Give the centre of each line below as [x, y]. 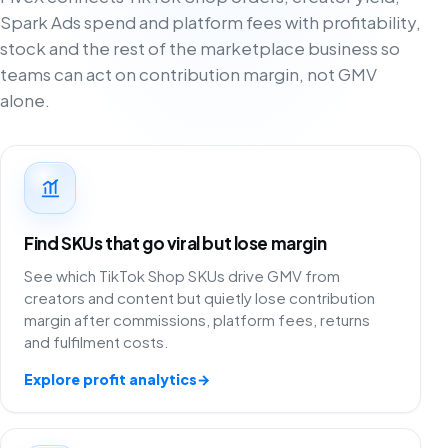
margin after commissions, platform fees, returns [197, 319]
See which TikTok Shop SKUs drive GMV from [182, 275]
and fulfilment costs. [97, 341]
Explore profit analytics [111, 378]
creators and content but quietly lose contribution [200, 297]
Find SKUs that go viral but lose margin [175, 243]
